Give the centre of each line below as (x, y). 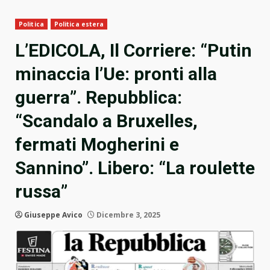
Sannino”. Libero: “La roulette (135, 168)
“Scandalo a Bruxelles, (106, 121)
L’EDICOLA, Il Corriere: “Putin (133, 51)
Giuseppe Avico (53, 215)
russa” (41, 192)
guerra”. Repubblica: (99, 98)
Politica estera (79, 24)
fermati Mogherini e (97, 145)
